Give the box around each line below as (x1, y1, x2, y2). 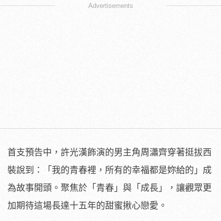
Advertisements (88, 1, 133, 9)
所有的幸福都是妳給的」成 (105, 165, 212, 175)
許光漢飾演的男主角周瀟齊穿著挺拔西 (61, 147, 212, 157)
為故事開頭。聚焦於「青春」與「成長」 (7, 183, 167, 193)
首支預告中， (7, 147, 61, 157)
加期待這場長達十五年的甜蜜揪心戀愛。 (7, 200, 170, 211)
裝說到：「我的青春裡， (7, 165, 105, 175)
